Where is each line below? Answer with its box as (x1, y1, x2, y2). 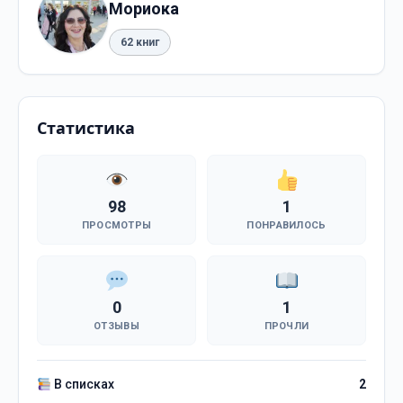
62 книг (121, 36, 159, 49)
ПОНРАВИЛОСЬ (246, 219, 327, 232)
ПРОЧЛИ (264, 320, 309, 333)
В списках (50, 377, 114, 392)
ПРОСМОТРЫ (81, 219, 152, 232)
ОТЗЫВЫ (94, 320, 139, 333)
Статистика (37, 117, 135, 139)
